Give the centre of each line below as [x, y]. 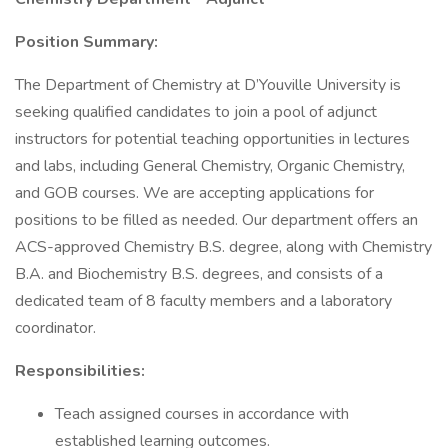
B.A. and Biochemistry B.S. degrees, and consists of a [199, 274]
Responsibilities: [80, 371]
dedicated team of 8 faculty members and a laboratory [203, 301]
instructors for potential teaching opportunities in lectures [212, 139]
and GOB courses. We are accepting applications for [194, 193]
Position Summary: [86, 42]
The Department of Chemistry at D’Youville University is [208, 85]
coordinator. [55, 328]
